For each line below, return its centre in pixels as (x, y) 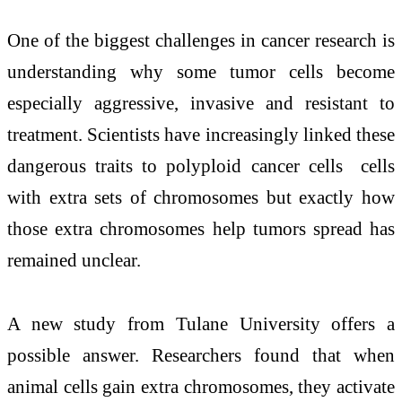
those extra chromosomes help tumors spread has (201, 228)
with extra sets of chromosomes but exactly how (201, 197)
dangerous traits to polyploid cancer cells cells (201, 165)
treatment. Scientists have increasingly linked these (201, 134)
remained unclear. (74, 259)
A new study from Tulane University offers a (201, 324)
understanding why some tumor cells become (201, 71)
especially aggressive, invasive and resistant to (201, 102)
